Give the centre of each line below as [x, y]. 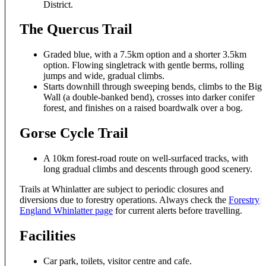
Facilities [47, 236]
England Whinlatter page [66, 211]
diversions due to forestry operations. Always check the [124, 200]
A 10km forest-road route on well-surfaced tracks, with [146, 159]
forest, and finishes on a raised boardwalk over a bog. [143, 108]
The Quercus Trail [76, 29]
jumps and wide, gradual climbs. [104, 76]
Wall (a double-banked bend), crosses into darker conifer [149, 97]
